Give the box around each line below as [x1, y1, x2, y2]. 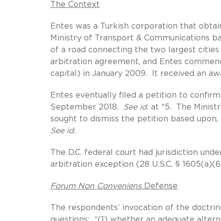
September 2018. [50, 103, 123, 111]
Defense [142, 182, 178, 190]
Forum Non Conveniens [50, 182, 142, 190]
